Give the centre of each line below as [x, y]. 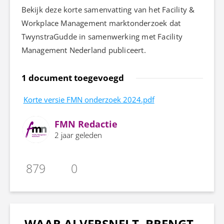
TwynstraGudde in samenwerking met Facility [102, 36]
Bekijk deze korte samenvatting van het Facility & [108, 9]
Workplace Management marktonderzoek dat [101, 23]
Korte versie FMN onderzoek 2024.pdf [89, 99]
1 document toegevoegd [72, 77]
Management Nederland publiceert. [83, 50]
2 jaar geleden [78, 135]
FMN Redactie [86, 124]
